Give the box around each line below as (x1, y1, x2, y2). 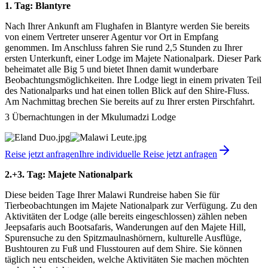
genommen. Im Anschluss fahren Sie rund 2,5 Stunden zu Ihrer (5, 42, 242, 53)
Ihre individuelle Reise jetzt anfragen (79, 148, 217, 159)
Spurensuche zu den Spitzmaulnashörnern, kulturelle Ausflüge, (5, 232, 242, 243)
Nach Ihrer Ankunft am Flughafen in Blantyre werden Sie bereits (5, 20, 249, 31)
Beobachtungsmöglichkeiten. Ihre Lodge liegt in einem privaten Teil (5, 74, 261, 85)
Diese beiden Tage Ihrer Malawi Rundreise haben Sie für (5, 189, 220, 200)
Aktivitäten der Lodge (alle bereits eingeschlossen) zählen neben (5, 211, 247, 221)
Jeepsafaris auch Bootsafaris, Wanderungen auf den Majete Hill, (5, 221, 246, 232)
